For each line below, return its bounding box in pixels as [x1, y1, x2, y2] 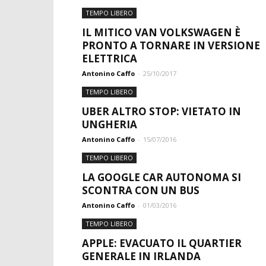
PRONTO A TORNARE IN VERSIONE [82, 39, 260, 52]
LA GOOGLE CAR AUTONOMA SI [82, 170, 241, 184]
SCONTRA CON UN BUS [82, 183, 199, 197]
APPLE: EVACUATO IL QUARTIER [82, 236, 242, 250]
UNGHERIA [82, 118, 137, 131]
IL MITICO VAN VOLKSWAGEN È [82, 26, 240, 39]
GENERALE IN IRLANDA [82, 249, 201, 263]
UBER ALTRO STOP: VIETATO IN [82, 104, 241, 118]
